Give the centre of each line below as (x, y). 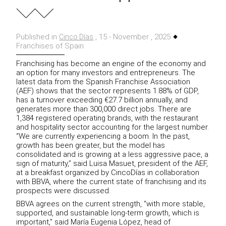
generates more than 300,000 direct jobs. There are (104, 109)
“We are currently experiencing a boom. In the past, (103, 136)
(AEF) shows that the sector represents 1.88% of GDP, (108, 91)
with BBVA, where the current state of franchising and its (111, 182)
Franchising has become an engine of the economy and (111, 64)
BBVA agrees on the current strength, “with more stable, (111, 204)
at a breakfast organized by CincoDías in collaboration (108, 173)
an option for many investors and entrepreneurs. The (106, 73)
